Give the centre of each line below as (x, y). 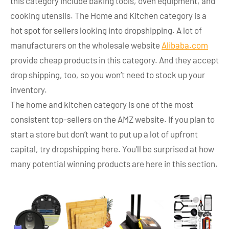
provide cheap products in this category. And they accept (114, 60)
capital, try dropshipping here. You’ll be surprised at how (112, 148)
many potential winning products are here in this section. (114, 163)
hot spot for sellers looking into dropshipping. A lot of (106, 30)
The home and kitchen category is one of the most (102, 104)
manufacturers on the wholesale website (86, 45)
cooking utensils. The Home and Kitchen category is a (108, 15)
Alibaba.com (185, 45)
